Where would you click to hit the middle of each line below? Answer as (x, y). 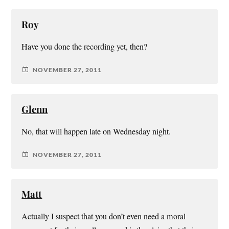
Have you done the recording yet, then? (85, 47)
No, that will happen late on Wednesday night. (96, 132)
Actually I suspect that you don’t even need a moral (104, 216)
